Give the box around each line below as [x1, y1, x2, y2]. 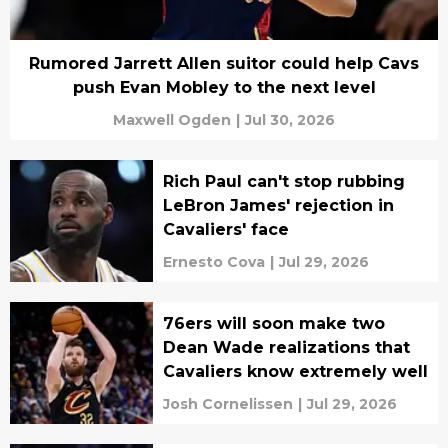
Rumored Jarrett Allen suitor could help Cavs [29, 54, 419, 74]
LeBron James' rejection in [162, 196, 394, 216]
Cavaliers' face [162, 220, 289, 240]
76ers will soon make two [162, 314, 385, 334]
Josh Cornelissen [162, 395, 293, 414]
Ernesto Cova [162, 253, 265, 272]
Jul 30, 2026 [245, 111, 335, 130]
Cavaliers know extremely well [162, 362, 428, 382]
